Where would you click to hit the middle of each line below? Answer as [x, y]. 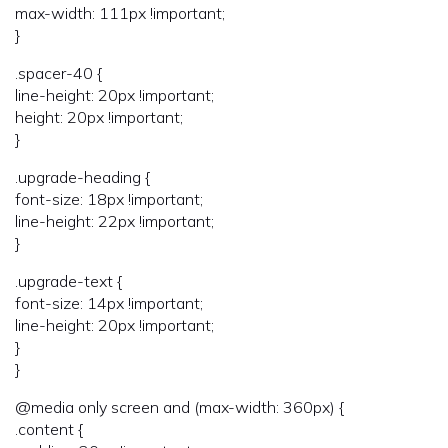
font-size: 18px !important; [109, 198]
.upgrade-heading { [82, 176]
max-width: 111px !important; [120, 12]
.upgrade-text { [68, 280]
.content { [49, 428]
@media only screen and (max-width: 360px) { [179, 406]
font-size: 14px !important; [109, 302]
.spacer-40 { [58, 72]
